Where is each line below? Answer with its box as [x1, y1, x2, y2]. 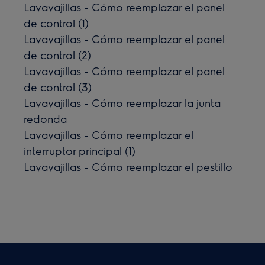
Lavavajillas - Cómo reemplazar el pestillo [24, 160, 233, 174]
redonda [24, 112, 67, 126]
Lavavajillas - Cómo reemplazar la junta [24, 96, 221, 110]
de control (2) [24, 48, 92, 62]
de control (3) [24, 80, 92, 94]
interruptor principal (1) [24, 144, 136, 158]
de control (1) [24, 16, 89, 30]
